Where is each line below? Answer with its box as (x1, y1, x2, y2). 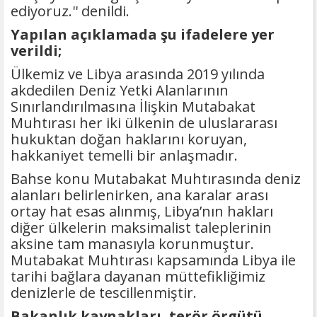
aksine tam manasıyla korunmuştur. (11, 234, 254, 254)
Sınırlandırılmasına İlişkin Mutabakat (11, 97, 255, 117)
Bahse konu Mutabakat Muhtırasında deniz (11, 169, 301, 189)
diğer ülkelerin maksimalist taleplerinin (11, 218, 272, 238)
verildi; (11, 41, 62, 61)
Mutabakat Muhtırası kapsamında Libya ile (11, 250, 296, 270)
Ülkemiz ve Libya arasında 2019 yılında (11, 64, 265, 84)
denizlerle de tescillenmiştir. (11, 283, 200, 303)
